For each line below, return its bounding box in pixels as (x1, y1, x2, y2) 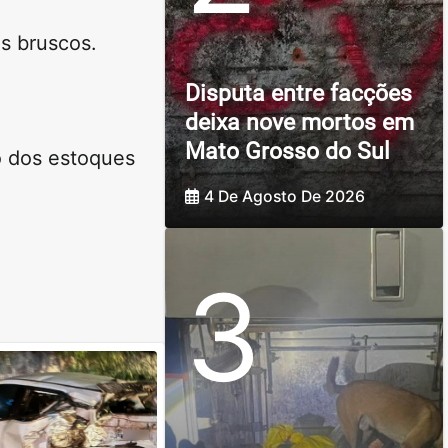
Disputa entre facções (184, 80, 412, 108)
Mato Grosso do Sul (184, 138, 390, 166)
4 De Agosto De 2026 (203, 187, 365, 207)
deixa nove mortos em (184, 109, 414, 137)
